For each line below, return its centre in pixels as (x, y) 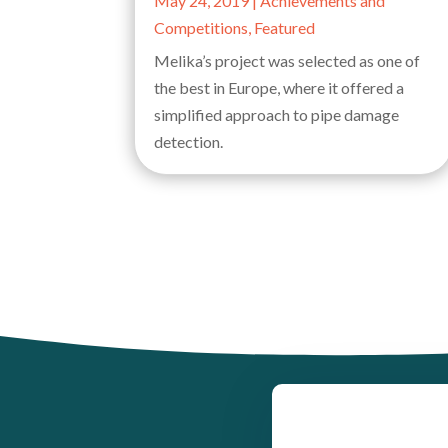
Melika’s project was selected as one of (287, 61)
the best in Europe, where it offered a (279, 88)
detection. (189, 142)
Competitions (201, 28)
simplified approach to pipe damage (277, 115)
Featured (285, 28)
